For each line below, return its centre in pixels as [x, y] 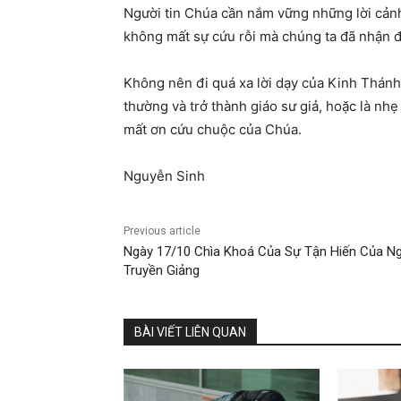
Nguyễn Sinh [164, 176]
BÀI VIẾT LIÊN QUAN [190, 333]
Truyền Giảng [162, 271]
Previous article [162, 231]
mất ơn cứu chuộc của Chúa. [213, 130]
